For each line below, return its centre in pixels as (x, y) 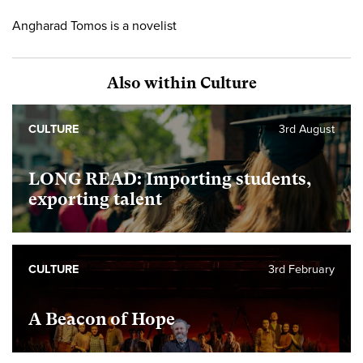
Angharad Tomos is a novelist (94, 26)
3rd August (307, 130)
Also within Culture (181, 83)
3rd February (301, 270)
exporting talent (95, 200)
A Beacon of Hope (102, 320)
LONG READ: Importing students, (170, 179)
